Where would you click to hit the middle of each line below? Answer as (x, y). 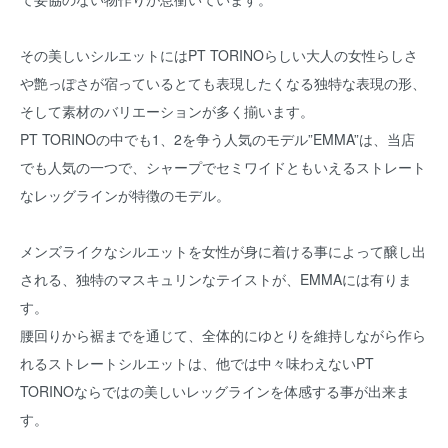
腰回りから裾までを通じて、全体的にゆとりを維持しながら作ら (223, 335)
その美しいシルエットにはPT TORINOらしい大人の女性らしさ (219, 55)
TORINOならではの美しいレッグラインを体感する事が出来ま (215, 391)
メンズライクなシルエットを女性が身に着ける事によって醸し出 (223, 251)
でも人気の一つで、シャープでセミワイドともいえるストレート (223, 167)
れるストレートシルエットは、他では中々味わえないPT (197, 363)
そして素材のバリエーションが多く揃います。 (167, 111)
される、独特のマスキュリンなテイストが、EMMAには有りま (216, 279)
